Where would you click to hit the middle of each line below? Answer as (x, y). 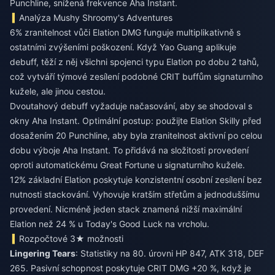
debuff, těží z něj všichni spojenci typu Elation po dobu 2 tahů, (134, 62)
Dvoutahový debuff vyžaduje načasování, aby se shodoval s (131, 106)
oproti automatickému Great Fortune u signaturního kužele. (127, 165)
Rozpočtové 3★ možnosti (72, 238)
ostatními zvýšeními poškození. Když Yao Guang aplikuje (123, 47)
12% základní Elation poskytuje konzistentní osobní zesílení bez (136, 180)
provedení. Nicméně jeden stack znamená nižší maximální (126, 209)
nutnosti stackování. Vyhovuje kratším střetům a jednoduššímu (135, 194)
